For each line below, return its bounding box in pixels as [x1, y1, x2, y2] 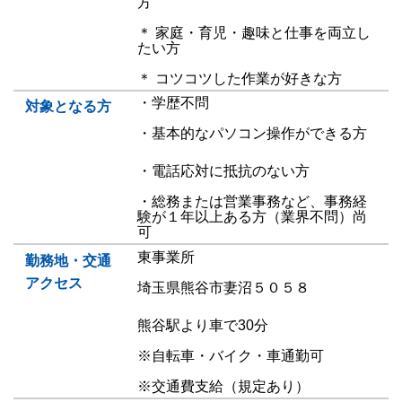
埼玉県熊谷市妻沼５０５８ [136, 279, 310, 295]
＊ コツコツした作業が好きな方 [136, 71, 342, 86]
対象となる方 [24, 99, 111, 115]
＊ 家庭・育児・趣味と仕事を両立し [136, 25, 371, 40]
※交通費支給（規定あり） [136, 378, 310, 394]
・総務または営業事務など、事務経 [136, 194, 367, 210]
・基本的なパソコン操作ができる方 [136, 126, 367, 142]
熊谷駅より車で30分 [136, 317, 268, 333]
